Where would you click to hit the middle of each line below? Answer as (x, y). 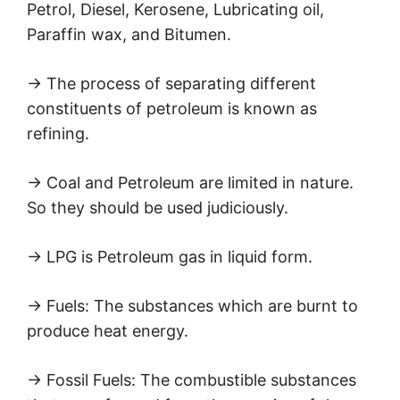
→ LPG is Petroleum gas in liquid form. (170, 257)
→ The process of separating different (171, 84)
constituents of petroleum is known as (172, 109)
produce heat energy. (108, 331)
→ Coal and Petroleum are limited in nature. (190, 183)
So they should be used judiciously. (158, 208)
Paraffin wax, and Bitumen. (129, 35)
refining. (58, 134)
